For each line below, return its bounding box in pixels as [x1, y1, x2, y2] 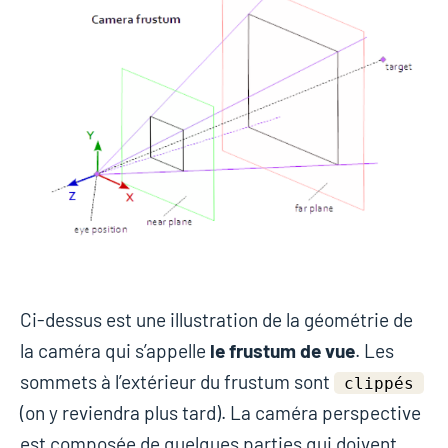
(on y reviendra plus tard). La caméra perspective [20, 400, 421, 424]
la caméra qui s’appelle [20, 338, 210, 362]
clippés [344, 373, 414, 393]
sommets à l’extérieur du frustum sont [20, 369, 334, 393]
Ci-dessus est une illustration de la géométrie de [20, 307, 413, 331]
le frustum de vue [210, 338, 355, 362]
